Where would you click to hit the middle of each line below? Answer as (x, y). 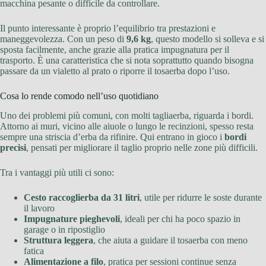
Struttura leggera (58, 240)
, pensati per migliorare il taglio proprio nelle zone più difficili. (142, 147)
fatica (34, 251)
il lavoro (39, 208)
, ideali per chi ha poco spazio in (180, 218)
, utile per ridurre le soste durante (201, 197)
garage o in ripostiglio (64, 229)
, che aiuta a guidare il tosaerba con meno (170, 240)
